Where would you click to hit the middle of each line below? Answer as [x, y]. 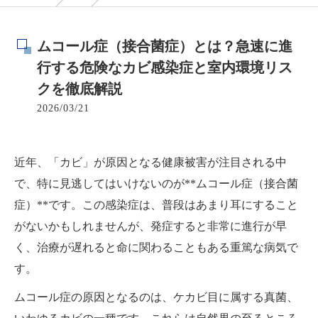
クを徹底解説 [79, 89]
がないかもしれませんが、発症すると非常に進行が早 [150, 226]
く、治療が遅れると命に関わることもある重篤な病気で [156, 247]
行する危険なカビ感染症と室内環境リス [165, 67]
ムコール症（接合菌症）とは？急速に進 [165, 46]
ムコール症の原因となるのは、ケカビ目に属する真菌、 [156, 297]
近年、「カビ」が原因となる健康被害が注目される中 [150, 162]
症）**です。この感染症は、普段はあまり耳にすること [156, 205]
